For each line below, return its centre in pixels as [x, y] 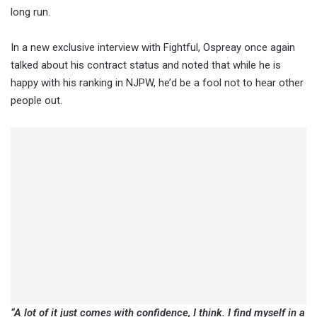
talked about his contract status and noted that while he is [146, 65]
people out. [36, 101]
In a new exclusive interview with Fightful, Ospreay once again [153, 48]
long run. [30, 12]
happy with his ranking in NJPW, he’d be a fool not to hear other [157, 83]
